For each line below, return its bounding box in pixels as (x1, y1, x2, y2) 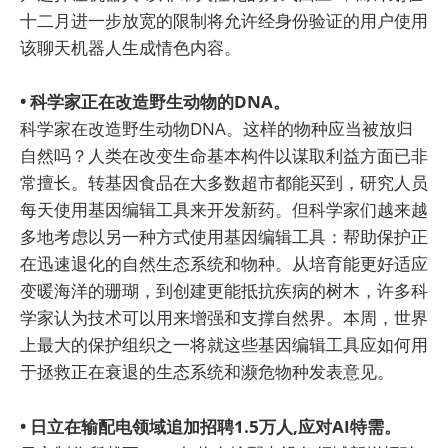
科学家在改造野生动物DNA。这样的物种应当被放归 (20, 117, 413, 141)
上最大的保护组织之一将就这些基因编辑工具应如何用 (20, 333, 428, 357)
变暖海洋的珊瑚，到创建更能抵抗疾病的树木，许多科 (20, 279, 428, 303)
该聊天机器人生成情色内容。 (20, 36, 241, 60)
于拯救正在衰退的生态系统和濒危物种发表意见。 (20, 360, 394, 384)
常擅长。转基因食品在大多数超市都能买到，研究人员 (20, 171, 428, 195)
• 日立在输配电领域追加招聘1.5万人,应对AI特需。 (20, 414, 401, 438)
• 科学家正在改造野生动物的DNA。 (20, 90, 290, 114)
